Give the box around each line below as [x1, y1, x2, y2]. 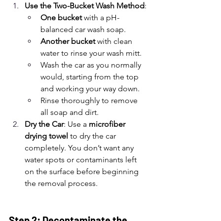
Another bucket [40, 37, 95, 46]
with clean [95, 37, 134, 46]
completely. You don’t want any [25, 143, 136, 152]
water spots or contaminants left [25, 155, 139, 164]
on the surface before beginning [25, 167, 141, 176]
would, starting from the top [40, 72, 141, 81]
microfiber [89, 119, 127, 129]
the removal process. [25, 179, 98, 188]
